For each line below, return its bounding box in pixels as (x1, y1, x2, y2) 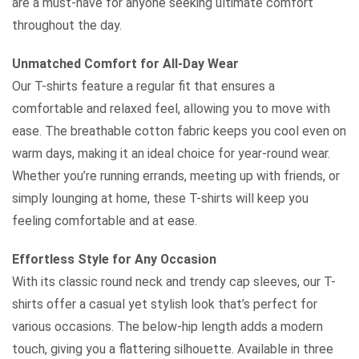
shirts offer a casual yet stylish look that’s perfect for (12, 296, 317, 312)
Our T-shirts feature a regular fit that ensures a (12, 78, 275, 94)
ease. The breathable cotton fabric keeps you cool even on (12, 123, 346, 139)
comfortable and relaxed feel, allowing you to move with (12, 100, 330, 116)
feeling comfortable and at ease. (12, 212, 197, 228)
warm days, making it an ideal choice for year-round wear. (12, 145, 330, 161)
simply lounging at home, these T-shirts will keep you (12, 190, 309, 206)
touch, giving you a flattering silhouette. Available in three (12, 341, 333, 357)
